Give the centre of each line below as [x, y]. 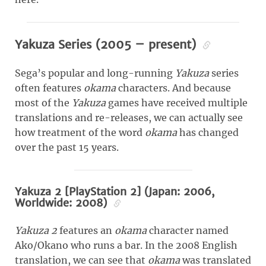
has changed [208, 133]
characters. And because [173, 88]
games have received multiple [177, 103]
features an [86, 231]
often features [49, 88]
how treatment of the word [80, 133]
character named [188, 231]
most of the [43, 103]
